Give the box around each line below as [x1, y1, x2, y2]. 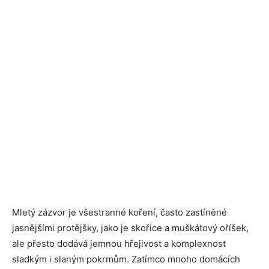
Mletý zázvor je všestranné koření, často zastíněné [12, 206, 227, 218]
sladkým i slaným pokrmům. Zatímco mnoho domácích [12, 253, 240, 265]
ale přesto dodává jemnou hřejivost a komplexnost [12, 237, 226, 249]
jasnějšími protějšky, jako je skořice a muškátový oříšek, [12, 222, 249, 234]
